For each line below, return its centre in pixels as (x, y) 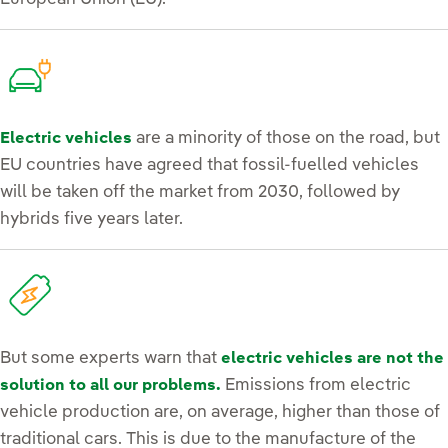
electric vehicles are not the (332, 358)
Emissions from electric (316, 385)
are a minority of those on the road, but (286, 138)
